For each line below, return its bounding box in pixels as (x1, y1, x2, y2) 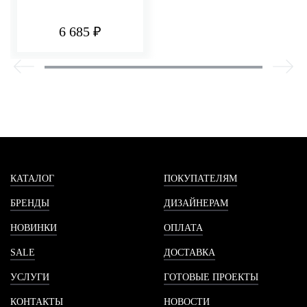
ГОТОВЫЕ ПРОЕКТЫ (164, 271, 258, 282)
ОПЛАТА (164, 222, 203, 233)
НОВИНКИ (10, 222, 57, 233)
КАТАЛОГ (10, 173, 54, 184)
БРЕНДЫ (10, 197, 49, 208)
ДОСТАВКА (164, 247, 215, 258)
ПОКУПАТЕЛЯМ (164, 173, 237, 184)
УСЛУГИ (10, 271, 49, 282)
